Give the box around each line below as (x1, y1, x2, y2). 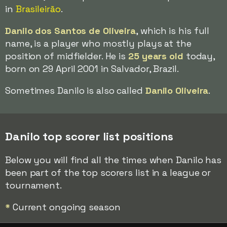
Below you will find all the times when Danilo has (5, 154, 222, 166)
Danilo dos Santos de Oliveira (5, 25, 136, 36)
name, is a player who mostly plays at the (5, 37, 192, 49)
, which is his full (136, 25, 210, 36)
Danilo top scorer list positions (5, 129, 173, 143)
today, (183, 50, 215, 62)
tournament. (5, 179, 62, 191)
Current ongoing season (10, 201, 121, 213)
